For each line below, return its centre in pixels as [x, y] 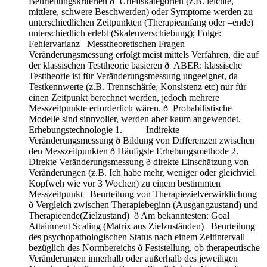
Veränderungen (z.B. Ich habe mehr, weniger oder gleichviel [142, 172]
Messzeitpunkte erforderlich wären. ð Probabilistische [130, 108]
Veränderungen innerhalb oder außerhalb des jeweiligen [133, 258]
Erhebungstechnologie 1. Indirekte [104, 129]
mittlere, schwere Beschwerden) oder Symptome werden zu [141, 11]
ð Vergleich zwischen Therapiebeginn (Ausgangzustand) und [143, 204]
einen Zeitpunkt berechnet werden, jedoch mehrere [124, 97]
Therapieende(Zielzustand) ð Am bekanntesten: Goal [129, 215]
